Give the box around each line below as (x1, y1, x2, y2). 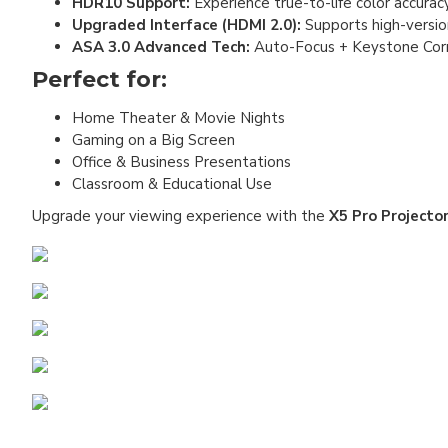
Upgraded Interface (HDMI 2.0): (72, 15, 301, 35)
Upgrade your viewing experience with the (32, 206, 329, 226)
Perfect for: (32, 66, 167, 93)
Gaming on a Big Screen (72, 130, 235, 150)
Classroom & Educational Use (72, 174, 272, 194)
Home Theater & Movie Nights (72, 108, 285, 128)
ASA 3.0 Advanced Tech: (72, 37, 254, 57)
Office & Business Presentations (72, 152, 291, 172)
